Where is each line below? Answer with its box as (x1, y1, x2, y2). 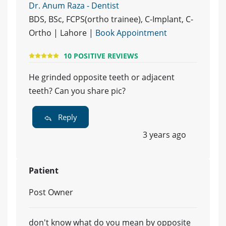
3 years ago (143, 129, 186, 141)
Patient (29, 165, 59, 177)
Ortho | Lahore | (29, 27, 95, 39)
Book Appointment (95, 27, 167, 39)
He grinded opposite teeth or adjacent (29, 72, 175, 83)
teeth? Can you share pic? (29, 85, 126, 97)
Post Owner (29, 187, 73, 198)
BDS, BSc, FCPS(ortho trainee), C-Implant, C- (29, 14, 193, 25)
